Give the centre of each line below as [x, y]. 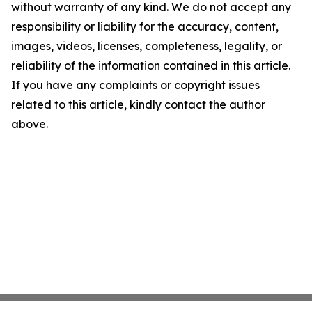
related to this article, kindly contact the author [138, 104]
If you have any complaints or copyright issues [135, 85]
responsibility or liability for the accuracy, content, [145, 26]
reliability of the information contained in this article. [151, 65]
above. [30, 124]
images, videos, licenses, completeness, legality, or [147, 46]
